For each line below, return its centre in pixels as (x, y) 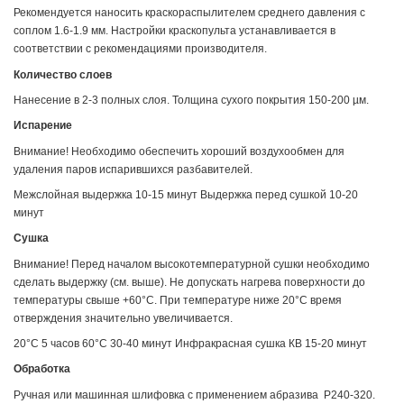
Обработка (42, 369)
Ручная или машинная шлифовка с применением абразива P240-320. (194, 395)
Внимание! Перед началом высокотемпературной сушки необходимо (192, 264)
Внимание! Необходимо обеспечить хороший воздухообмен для (179, 151)
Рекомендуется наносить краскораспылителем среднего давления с (189, 13)
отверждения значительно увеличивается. (124, 318)
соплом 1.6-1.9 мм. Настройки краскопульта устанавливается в (174, 31)
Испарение (43, 126)
